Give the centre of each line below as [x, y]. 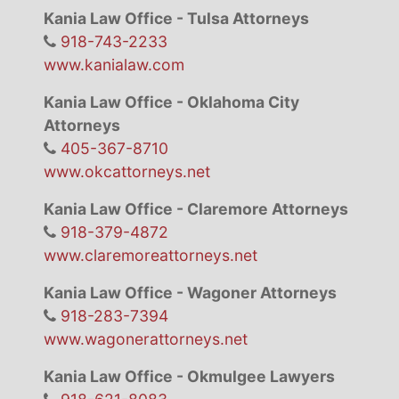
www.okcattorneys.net [126, 171]
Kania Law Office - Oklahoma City [171, 102]
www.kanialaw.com [114, 64]
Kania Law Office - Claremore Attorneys [195, 208]
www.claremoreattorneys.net [150, 255]
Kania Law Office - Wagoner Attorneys [190, 292]
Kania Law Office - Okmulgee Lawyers [189, 376]
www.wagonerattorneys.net [145, 338]
